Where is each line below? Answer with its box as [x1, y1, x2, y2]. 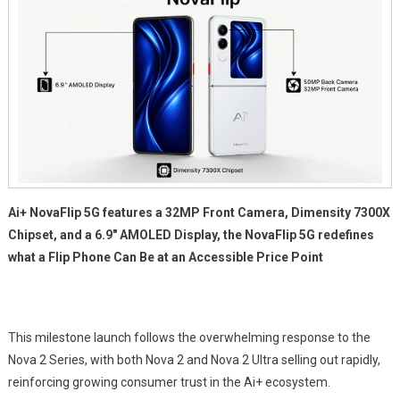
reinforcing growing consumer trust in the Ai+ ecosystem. [7, 375, 330, 389]
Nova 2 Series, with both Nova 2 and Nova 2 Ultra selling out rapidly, [7, 353, 380, 367]
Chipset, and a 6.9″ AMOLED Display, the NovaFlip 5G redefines [7, 228, 374, 242]
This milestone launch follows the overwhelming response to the [7, 330, 371, 345]
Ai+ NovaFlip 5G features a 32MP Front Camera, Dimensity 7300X [7, 205, 390, 220]
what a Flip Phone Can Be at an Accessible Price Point [7, 250, 323, 264]
